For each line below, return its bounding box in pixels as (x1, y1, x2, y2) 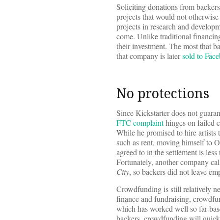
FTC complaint (116, 117, 164, 128)
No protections (116, 84, 209, 103)
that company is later (116, 51, 182, 61)
